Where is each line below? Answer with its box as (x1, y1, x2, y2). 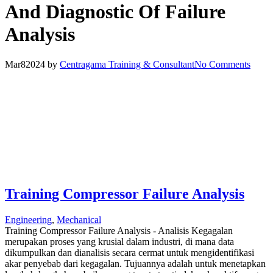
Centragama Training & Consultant (60, 58, 194, 69)
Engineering (5, 214, 52, 225)
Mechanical (57, 214, 101, 225)
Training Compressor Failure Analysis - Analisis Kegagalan (5, 225, 233, 236)
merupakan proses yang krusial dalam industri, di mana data (5, 236, 234, 247)
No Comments (194, 58, 250, 69)
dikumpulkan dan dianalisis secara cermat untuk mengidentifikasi (5, 247, 254, 258)
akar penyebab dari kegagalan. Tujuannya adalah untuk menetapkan (5, 258, 266, 269)
